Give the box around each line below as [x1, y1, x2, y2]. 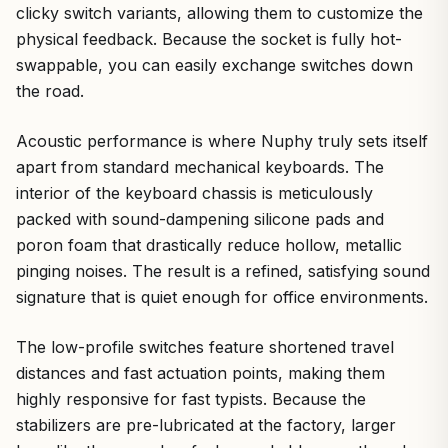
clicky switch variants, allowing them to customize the [16, 2, 423, 23]
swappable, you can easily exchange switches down [16, 54, 413, 75]
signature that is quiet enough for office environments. [16, 286, 428, 307]
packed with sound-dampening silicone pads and [16, 208, 384, 229]
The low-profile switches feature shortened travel [16, 336, 394, 357]
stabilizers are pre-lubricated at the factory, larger [16, 414, 396, 435]
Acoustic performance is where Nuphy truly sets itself [16, 130, 428, 151]
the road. [16, 80, 84, 101]
